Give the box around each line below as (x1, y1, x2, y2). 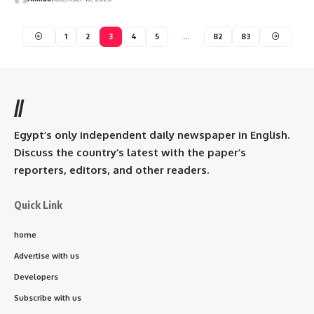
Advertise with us (14, 250, 79, 261)
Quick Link (14, 198, 62, 211)
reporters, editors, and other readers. (14, 163, 209, 177)
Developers (14, 271, 58, 282)
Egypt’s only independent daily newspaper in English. (14, 128, 289, 142)
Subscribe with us (14, 292, 81, 303)
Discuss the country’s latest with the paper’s (14, 145, 246, 159)
